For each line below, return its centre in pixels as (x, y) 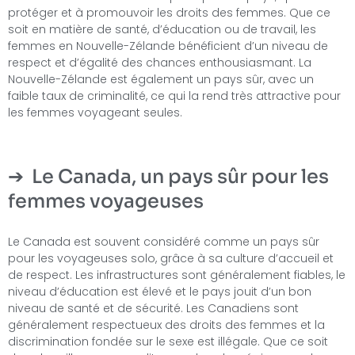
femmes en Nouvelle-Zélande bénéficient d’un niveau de (168, 46)
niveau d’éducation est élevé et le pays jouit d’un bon (160, 291)
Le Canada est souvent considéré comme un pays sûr (164, 241)
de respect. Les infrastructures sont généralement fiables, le (177, 275)
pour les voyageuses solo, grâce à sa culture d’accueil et (171, 258)
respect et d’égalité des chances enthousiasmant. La (160, 62)
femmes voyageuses (106, 201)
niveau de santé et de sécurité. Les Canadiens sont (153, 308)
